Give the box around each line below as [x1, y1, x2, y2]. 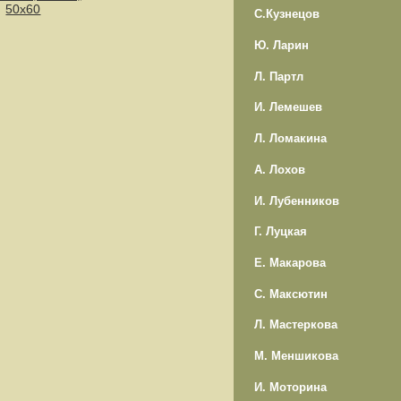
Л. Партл [253, 69, 303, 83]
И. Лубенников [253, 193, 339, 208]
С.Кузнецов [253, 7, 320, 21]
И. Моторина [253, 380, 327, 394]
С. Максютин [253, 286, 328, 301]
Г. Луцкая [253, 225, 307, 239]
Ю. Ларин [253, 38, 309, 53]
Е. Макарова [253, 255, 326, 269]
